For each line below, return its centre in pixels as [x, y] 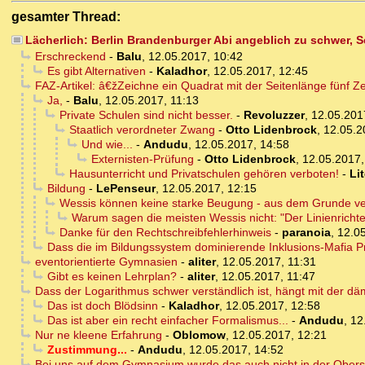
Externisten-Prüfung [142, 159]
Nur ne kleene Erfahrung [98, 335]
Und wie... [107, 145]
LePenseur [125, 189]
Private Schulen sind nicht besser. [146, 115]
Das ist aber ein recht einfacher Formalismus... [167, 321]
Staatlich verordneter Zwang [142, 130]
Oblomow [199, 335]
